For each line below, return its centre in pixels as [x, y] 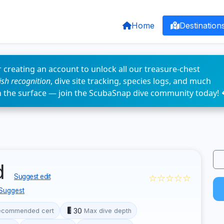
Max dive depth [107, 210]
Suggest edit [32, 176]
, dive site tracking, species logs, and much [131, 81]
